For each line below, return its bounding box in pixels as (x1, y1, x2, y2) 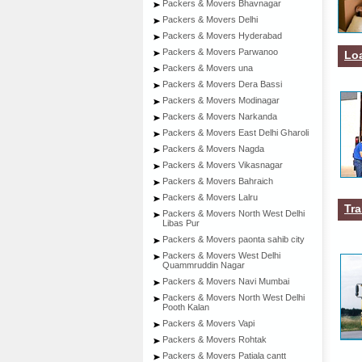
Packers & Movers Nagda (162, 144, 264, 154)
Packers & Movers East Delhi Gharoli (162, 128, 309, 137)
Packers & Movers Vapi (162, 318, 255, 328)
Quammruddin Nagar (162, 260, 245, 270)
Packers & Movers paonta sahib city (162, 234, 305, 244)
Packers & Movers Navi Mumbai (162, 276, 289, 286)
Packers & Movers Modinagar (162, 95, 280, 105)
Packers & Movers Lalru (162, 192, 258, 202)
